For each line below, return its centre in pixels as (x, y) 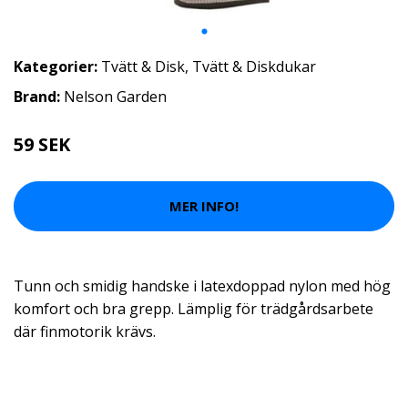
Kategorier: (56, 66)
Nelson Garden (115, 96)
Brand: (39, 96)
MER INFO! (204, 206)
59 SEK (42, 144)
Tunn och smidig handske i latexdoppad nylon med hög (202, 286)
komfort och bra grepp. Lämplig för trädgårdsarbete (194, 308)
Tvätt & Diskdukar (254, 66)
